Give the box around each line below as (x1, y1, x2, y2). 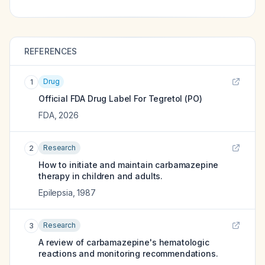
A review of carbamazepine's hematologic (38, 237, 209, 247)
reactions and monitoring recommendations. (38, 248, 218, 258)
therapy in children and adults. (38, 171, 163, 181)
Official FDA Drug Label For (38, 93, 148, 104)
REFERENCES (24, 46, 77, 56)
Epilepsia (38, 188, 73, 198)
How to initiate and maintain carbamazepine (38, 160, 219, 170)
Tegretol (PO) (148, 93, 202, 104)
